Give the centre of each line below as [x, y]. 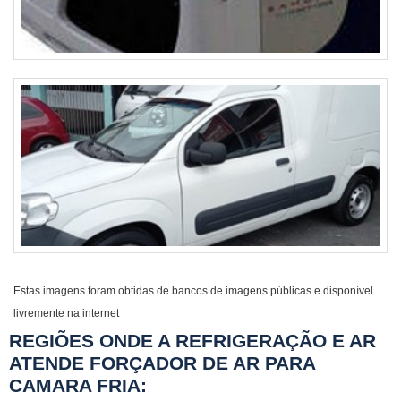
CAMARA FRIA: [78, 385]
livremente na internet [66, 313]
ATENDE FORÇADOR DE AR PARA [162, 363]
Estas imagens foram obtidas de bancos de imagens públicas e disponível [193, 291]
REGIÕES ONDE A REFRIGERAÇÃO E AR [192, 341]
